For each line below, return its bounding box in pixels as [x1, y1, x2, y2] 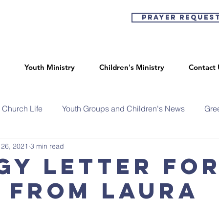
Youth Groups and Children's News [62, 104, 185, 113]
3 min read [30, 141, 64, 151]
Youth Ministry [24, 63, 75, 72]
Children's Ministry [99, 63, 164, 72]
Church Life [2, 104, 43, 113]
